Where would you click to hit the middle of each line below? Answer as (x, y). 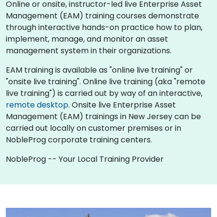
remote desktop (37, 105)
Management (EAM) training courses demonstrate (102, 15)
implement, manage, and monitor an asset (87, 39)
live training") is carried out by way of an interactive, (104, 93)
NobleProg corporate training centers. (79, 139)
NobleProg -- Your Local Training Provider (85, 159)
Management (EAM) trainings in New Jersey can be (103, 116)
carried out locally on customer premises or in (93, 128)
